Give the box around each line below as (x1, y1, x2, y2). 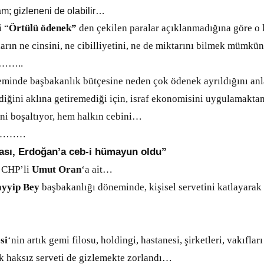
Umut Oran (32, 164, 81, 175)
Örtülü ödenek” (9, 22, 77, 34)
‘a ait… (81, 164, 113, 175)
